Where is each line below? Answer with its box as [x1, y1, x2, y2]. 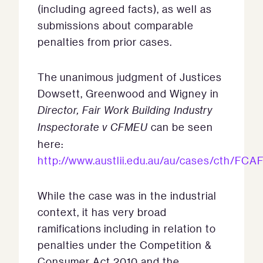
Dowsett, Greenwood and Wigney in [38, 87, 219, 100]
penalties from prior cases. [38, 35, 172, 49]
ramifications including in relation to [38, 222, 216, 235]
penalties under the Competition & [38, 238, 212, 252]
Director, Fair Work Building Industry [38, 103, 213, 117]
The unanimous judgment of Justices [38, 70, 222, 84]
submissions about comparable [38, 19, 194, 32]
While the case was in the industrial [38, 189, 217, 203]
